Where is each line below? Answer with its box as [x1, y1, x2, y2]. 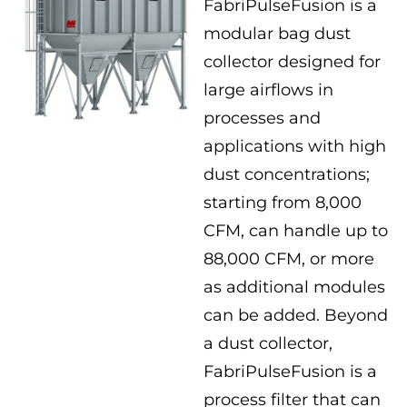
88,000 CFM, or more [203, 249, 374, 269]
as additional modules [203, 277, 385, 297]
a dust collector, [203, 333, 333, 353]
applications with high [203, 136, 386, 156]
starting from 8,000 [203, 193, 362, 213]
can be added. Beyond [203, 305, 388, 325]
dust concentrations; [203, 164, 370, 184]
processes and [203, 108, 321, 128]
